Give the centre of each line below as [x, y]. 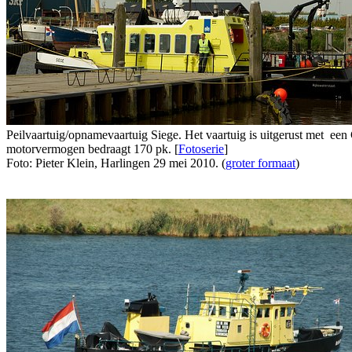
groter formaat [260, 163]
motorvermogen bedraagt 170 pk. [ [92, 149]
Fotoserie [201, 149]
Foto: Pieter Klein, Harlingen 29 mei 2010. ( [116, 163]
